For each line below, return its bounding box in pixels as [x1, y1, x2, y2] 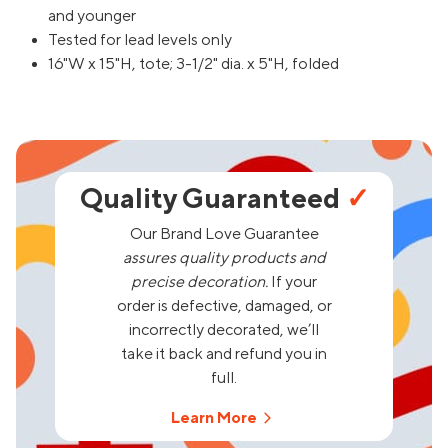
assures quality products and [122, 249, 326, 268]
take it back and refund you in [121, 345, 327, 364]
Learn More [171, 409, 257, 428]
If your [268, 273, 317, 292]
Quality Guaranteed [79, 183, 346, 214]
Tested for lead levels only [48, 31, 232, 50]
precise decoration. [131, 273, 268, 292]
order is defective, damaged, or [116, 297, 332, 316]
